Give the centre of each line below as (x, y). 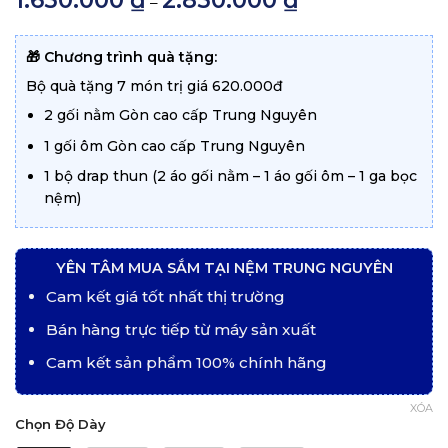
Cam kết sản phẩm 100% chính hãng (186, 363)
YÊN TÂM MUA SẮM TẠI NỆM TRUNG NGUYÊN (224, 267)
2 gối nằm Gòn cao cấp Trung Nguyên (180, 115)
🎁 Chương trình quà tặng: (121, 57)
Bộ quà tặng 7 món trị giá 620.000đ (154, 86)
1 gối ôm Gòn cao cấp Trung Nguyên (174, 145)
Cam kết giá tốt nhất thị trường (165, 296)
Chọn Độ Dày (60, 423)
